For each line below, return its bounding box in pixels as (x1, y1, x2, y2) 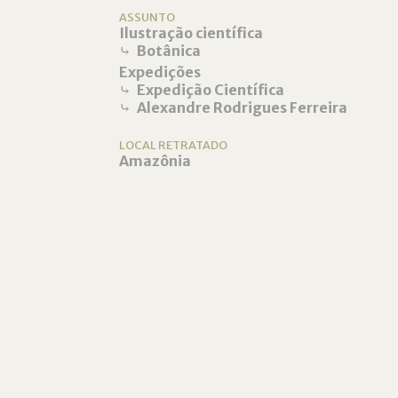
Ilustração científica (119, 24, 264, 42)
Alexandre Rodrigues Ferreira (137, 99, 348, 116)
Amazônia (119, 152, 192, 170)
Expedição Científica (137, 81, 285, 99)
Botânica (137, 42, 202, 60)
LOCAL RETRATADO (119, 138, 228, 152)
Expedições (119, 63, 202, 81)
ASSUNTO (119, 10, 176, 24)
